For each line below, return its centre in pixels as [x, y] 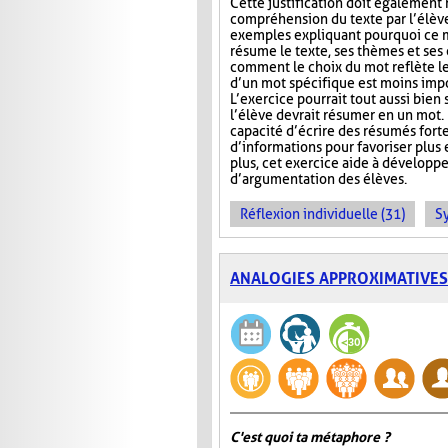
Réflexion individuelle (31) [322, 214]
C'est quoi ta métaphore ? [310, 437]
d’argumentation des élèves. [318, 179]
